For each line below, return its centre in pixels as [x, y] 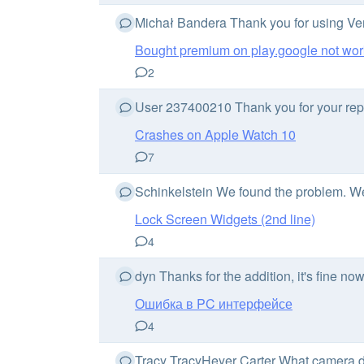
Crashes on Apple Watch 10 [215, 134]
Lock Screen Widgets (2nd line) [225, 219]
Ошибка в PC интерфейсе [214, 303]
